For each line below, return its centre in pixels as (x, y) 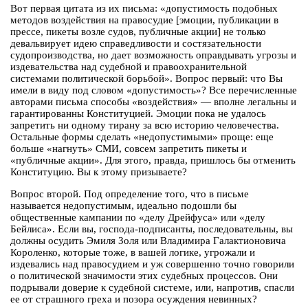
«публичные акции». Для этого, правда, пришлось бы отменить (153, 161)
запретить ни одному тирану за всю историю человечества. (145, 125)
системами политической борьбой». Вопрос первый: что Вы (146, 79)
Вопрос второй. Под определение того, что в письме (130, 194)
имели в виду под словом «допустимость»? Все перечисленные (154, 90)
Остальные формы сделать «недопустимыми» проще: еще (142, 137)
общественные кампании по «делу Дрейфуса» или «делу (138, 218)
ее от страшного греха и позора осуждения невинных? (134, 299)
